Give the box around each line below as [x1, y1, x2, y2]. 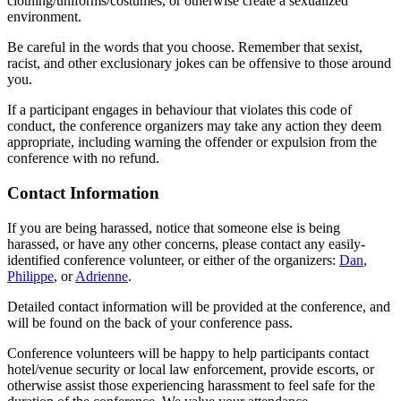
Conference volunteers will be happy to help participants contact [7, 345, 369, 361]
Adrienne [75, 268, 128, 284]
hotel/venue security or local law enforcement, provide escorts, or [7, 361, 374, 377]
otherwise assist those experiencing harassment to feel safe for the [7, 377, 375, 393]
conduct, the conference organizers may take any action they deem [7, 118, 381, 134]
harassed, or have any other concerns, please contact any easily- [7, 235, 365, 252]
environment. [7, 9, 81, 25]
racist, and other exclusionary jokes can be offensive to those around [7, 55, 391, 72]
